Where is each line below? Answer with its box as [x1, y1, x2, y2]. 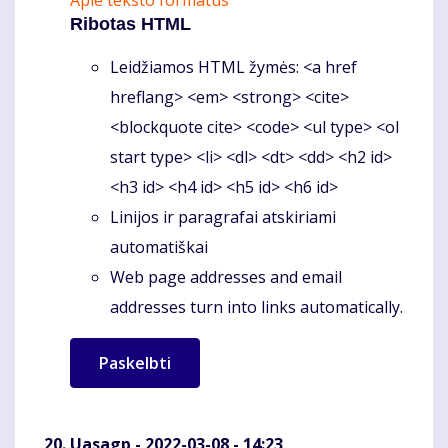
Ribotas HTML [70, 14, 191, 35]
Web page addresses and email [110, 266, 342, 289]
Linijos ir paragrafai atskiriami [110, 206, 336, 229]
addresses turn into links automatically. [110, 296, 403, 319]
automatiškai [110, 236, 208, 259]
